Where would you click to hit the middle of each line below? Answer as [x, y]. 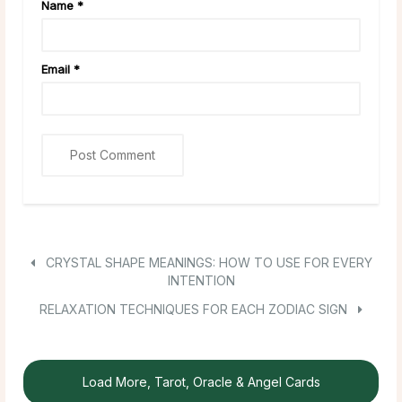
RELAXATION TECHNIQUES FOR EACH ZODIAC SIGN [195, 309]
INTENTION [201, 280]
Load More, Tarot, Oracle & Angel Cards [201, 381]
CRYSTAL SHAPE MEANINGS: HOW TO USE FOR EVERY [207, 262]
